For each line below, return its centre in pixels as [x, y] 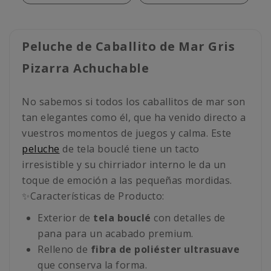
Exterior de [65, 218]
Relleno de [64, 250]
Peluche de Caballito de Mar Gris [128, 47]
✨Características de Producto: [93, 196]
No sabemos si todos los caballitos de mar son [134, 102]
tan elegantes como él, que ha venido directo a [134, 118]
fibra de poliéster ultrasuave [165, 250]
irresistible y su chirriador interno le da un [124, 165]
